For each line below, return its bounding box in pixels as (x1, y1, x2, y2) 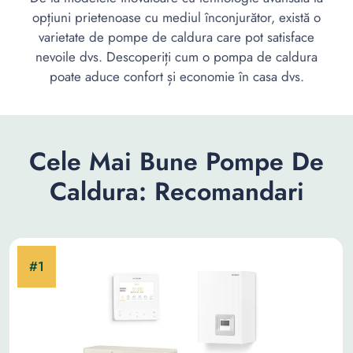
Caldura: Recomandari (49, 173, 304, 210)
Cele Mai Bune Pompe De (29, 143, 324, 180)
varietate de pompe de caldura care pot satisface (39, 28, 314, 46)
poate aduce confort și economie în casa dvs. (49, 67, 304, 86)
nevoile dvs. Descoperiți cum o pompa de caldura (35, 47, 318, 66)
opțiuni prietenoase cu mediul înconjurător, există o (32, 8, 321, 27)
